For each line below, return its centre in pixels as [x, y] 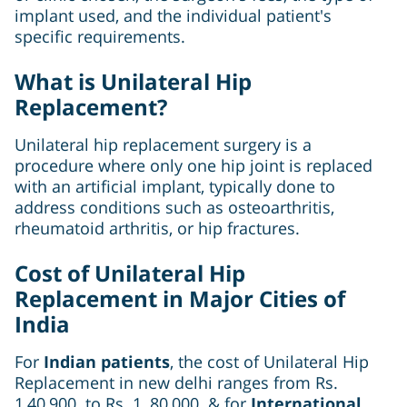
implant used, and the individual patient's [173, 16]
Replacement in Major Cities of [180, 299]
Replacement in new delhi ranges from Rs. [176, 383]
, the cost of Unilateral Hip [269, 362]
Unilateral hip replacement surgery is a [163, 145]
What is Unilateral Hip [133, 82]
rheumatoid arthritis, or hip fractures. [157, 228]
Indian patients [104, 362]
